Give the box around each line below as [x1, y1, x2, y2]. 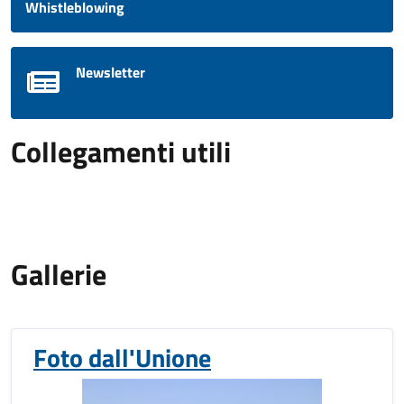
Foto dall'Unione [33, 338, 211, 377]
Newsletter [76, 61, 145, 83]
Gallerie [11, 252, 106, 296]
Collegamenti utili [11, 130, 231, 173]
